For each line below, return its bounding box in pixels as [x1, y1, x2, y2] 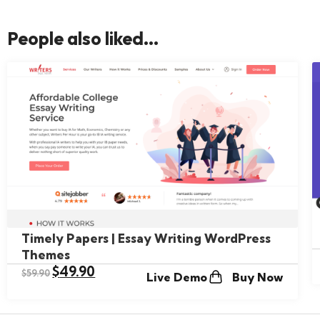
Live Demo [146, 269, 208, 284]
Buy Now [232, 269, 284, 284]
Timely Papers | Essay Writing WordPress [21, 230, 271, 246]
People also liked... [7, 26, 159, 50]
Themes [21, 246, 70, 262]
